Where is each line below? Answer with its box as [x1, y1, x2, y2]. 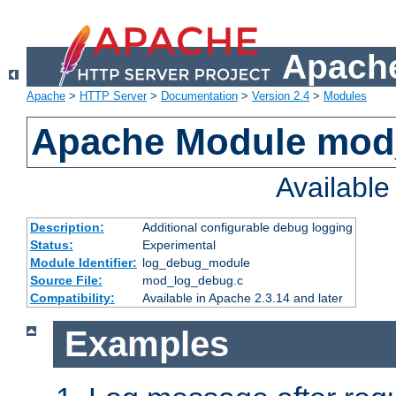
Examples [64, 324, 229, 364]
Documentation [161, 89, 238, 103]
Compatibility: [29, 291, 115, 306]
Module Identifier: [29, 255, 137, 270]
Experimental [141, 238, 216, 253]
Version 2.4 [252, 89, 309, 103]
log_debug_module [141, 255, 250, 270]
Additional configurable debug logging [141, 220, 353, 235]
